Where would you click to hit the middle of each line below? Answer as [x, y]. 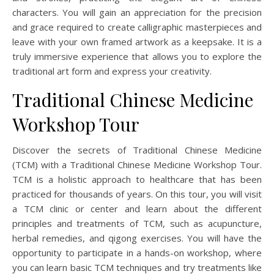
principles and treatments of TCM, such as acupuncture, [137, 223]
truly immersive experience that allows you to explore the [137, 56]
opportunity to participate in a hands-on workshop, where [137, 252]
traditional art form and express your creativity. [112, 71]
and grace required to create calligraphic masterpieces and [137, 27]
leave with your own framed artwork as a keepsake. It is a [137, 41]
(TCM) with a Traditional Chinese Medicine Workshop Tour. [137, 164]
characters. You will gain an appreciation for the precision [137, 12]
